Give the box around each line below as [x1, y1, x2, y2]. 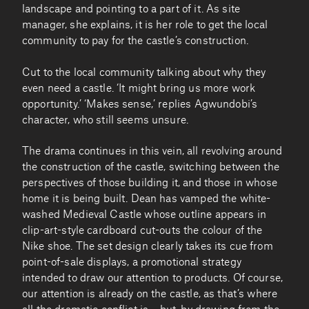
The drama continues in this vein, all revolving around [22, 146, 283, 157]
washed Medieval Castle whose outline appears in [22, 210, 267, 221]
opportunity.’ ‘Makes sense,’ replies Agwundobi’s [22, 99, 258, 110]
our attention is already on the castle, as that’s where [22, 289, 278, 300]
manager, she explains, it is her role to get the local [22, 20, 268, 31]
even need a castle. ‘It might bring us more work [22, 83, 256, 94]
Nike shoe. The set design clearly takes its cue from [22, 241, 273, 252]
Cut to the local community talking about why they [22, 67, 266, 78]
